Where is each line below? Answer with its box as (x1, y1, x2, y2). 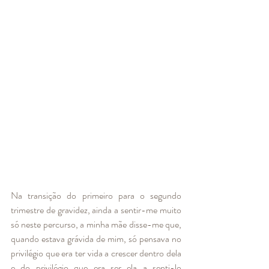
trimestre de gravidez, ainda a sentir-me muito (11, 202, 181, 217)
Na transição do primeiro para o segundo (11, 188, 181, 202)
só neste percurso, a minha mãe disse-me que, (11, 217, 181, 231)
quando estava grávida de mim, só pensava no (11, 231, 181, 246)
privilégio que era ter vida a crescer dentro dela (11, 246, 181, 260)
